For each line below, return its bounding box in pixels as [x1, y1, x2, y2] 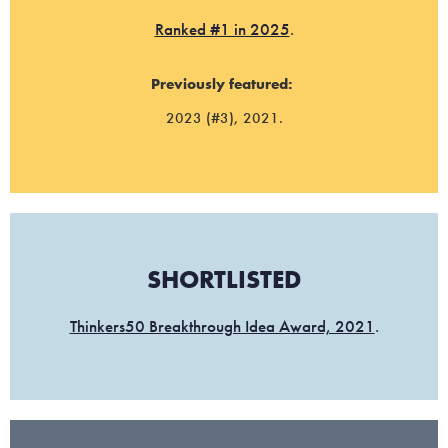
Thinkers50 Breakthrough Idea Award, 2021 [69, 314, 375, 337]
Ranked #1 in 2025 [154, 18, 290, 41]
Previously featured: [151, 73, 297, 94]
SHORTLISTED [147, 262, 301, 296]
